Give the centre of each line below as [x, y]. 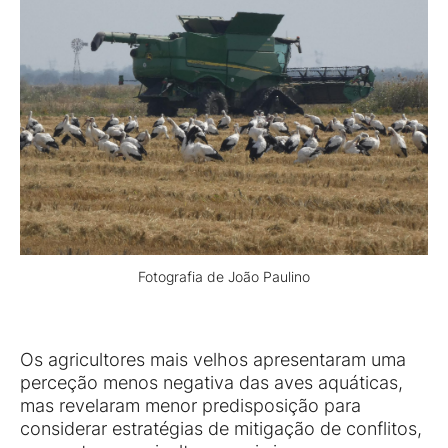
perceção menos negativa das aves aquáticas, [211, 383]
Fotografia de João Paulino [224, 276]
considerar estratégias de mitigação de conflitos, [221, 429]
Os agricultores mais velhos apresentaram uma [213, 360]
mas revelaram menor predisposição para [190, 406]
